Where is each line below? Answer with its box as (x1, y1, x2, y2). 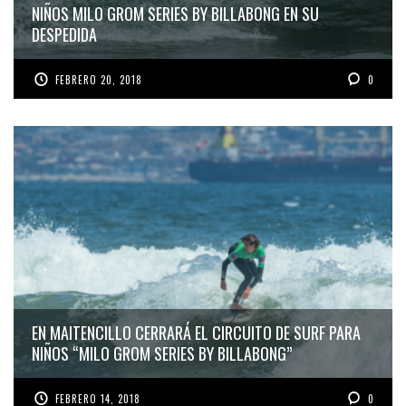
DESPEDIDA (32, 22, 97, 46)
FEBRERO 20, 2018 (55, 72, 143, 87)
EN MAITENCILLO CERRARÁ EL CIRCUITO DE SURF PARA (32, 321, 361, 345)
